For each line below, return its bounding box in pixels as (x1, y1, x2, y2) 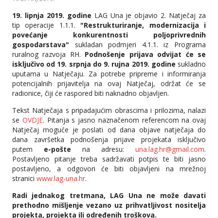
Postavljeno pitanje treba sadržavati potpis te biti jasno (12, 154, 206, 163)
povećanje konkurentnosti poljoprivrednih (12, 30, 206, 39)
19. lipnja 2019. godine (12, 11, 91, 20)
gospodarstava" (12, 40, 69, 49)
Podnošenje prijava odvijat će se (85, 50, 206, 59)
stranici (12, 174, 36, 183)
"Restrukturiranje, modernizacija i (75, 20, 206, 30)
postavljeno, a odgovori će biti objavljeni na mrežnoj (12, 164, 206, 173)
